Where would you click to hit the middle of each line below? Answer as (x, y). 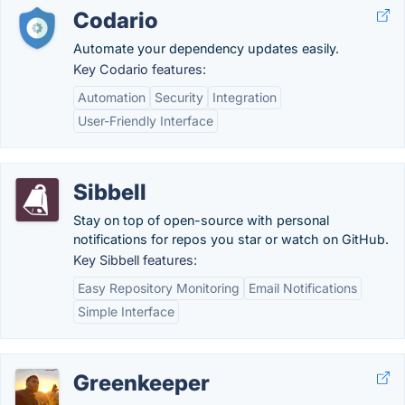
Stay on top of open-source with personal (201, 220)
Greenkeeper (141, 383)
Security (179, 97)
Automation (112, 97)
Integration (245, 97)
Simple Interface (126, 311)
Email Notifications (303, 288)
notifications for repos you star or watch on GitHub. (231, 239)
